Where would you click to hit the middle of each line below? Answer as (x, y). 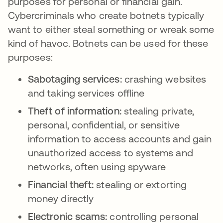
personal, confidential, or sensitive (104, 125)
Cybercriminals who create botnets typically (106, 15)
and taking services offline (86, 93)
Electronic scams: (68, 216)
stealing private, (158, 111)
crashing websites (164, 79)
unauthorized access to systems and (111, 153)
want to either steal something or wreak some (111, 29)
